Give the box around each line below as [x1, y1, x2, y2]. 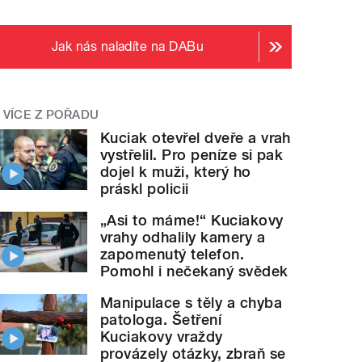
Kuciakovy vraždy [100, 327, 223, 345]
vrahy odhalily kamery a [100, 228, 266, 246]
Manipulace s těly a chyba [100, 293, 283, 311]
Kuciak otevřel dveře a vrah [100, 128, 291, 146]
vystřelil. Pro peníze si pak [100, 145, 284, 163]
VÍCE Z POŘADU [2, 107, 99, 123]
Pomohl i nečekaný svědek [100, 262, 288, 280]
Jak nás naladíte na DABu [51, 39, 204, 55]
